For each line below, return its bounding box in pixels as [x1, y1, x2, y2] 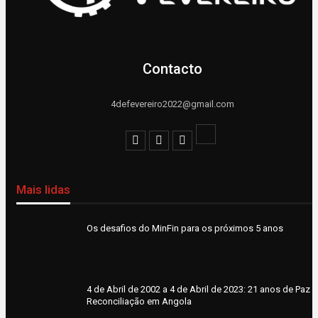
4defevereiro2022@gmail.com [111, 99, 234, 110]
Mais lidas [16, 182, 70, 197]
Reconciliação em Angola [87, 295, 192, 307]
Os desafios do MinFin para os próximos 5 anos [87, 222, 283, 234]
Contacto [143, 60, 202, 77]
